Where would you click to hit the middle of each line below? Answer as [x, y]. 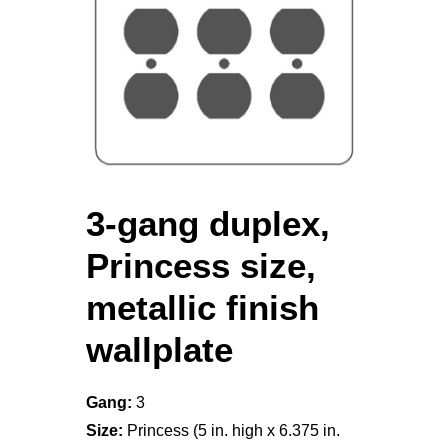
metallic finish [202, 307]
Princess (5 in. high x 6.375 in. [233, 430]
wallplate [159, 349]
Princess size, [201, 265]
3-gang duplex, [208, 223]
